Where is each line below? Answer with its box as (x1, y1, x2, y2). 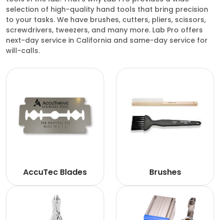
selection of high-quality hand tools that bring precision (6, 4, 208, 14)
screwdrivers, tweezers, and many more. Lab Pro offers (6, 25, 203, 35)
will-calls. (6, 46, 40, 55)
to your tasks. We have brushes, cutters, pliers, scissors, (6, 15, 206, 25)
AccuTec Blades (23, 166, 87, 178)
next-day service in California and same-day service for (6, 35, 208, 45)
